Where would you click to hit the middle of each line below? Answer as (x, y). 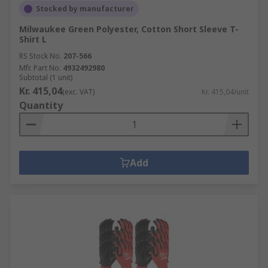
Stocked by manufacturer (85, 9)
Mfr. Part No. (40, 68)
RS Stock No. (40, 56)
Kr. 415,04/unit (225, 92)
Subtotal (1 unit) (46, 77)
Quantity (41, 105)
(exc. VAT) (78, 92)
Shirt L (33, 39)
